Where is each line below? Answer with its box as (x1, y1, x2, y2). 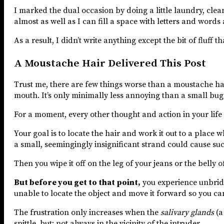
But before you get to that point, (14, 177, 140, 187)
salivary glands (160, 207, 214, 217)
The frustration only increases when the (14, 207, 160, 217)
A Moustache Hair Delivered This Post (14, 56, 206, 70)
